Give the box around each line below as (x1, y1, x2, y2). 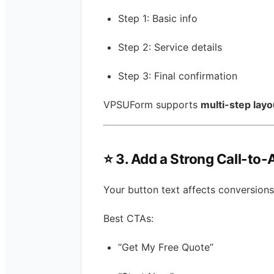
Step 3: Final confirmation (118, 70, 237, 83)
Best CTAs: (103, 212, 154, 225)
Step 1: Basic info (118, 12, 198, 24)
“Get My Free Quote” (118, 241, 213, 254)
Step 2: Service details (118, 40, 222, 53)
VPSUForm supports (103, 98, 201, 111)
